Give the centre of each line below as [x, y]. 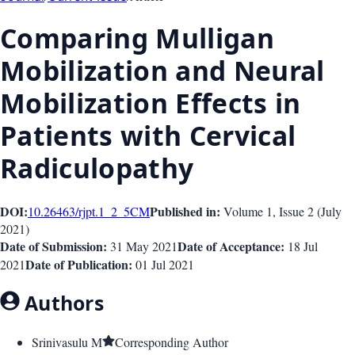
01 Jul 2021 [165, 265]
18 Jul [303, 246]
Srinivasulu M [67, 342]
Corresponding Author [172, 342]
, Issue [290, 212]
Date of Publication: [79, 265]
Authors [61, 302]
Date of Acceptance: [231, 246]
